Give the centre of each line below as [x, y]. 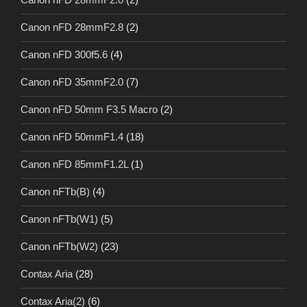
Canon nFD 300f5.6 [64, 55]
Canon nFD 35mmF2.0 [72, 82]
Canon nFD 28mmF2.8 [72, 27]
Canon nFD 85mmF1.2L [74, 164]
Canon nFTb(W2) [59, 247]
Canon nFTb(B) [55, 192]
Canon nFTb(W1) [59, 219]
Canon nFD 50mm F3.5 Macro [89, 110]
